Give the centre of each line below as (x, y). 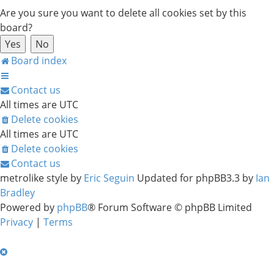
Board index (39, 61)
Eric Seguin (109, 178)
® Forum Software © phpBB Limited (170, 207)
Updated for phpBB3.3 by (195, 178)
